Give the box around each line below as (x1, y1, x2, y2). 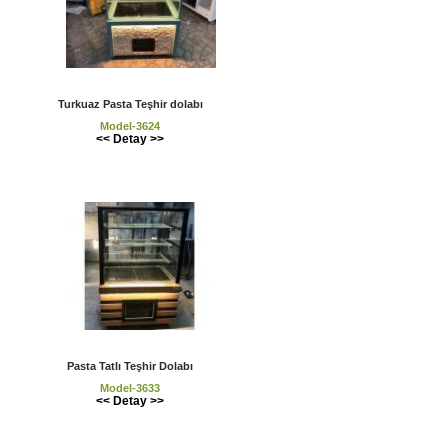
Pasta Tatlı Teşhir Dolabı (67, 359, 193, 372)
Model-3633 (100, 382, 160, 394)
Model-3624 (100, 119, 160, 132)
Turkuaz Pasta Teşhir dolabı (57, 97, 203, 110)
